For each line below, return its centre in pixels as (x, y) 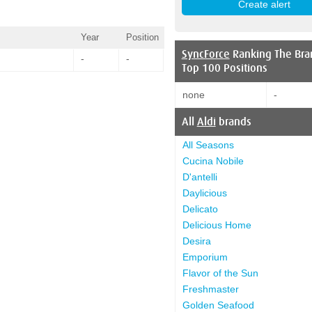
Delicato (200, 209)
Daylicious (204, 193)
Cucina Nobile (213, 161)
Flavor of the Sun (220, 273)
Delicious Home (217, 225)
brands (233, 122)
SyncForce (205, 54)
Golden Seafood (218, 305)
